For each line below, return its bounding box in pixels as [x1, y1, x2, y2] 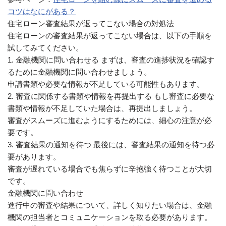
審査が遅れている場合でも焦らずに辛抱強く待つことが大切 [8, 164, 212, 173]
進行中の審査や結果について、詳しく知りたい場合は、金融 [8, 201, 212, 209]
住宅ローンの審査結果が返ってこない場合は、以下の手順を [8, 31, 212, 40]
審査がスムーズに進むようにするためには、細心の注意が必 [8, 116, 212, 125]
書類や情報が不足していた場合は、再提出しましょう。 [8, 104, 197, 112]
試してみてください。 [8, 43, 83, 52]
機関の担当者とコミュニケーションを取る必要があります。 [8, 213, 212, 221]
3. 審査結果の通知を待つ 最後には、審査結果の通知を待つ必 [8, 140, 214, 149]
